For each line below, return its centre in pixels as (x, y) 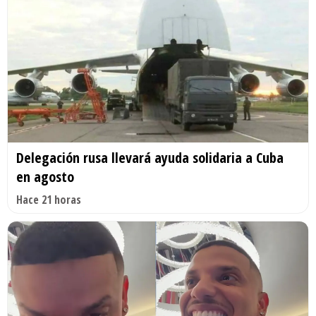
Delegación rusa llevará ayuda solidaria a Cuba (150, 158)
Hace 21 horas (49, 200)
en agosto (45, 177)
